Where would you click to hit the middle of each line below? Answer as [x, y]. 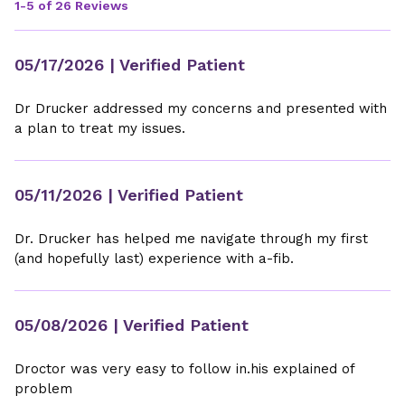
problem [43, 389]
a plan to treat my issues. [100, 128]
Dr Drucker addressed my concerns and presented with [201, 108]
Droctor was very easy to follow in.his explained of [184, 369]
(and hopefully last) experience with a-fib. [154, 259]
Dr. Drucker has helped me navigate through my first [191, 239]
